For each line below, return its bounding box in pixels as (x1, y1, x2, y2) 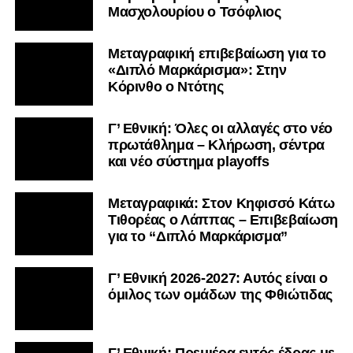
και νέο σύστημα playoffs (107, 153, 269, 169)
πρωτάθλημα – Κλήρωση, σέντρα (107, 136, 325, 153)
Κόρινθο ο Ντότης (107, 78, 224, 95)
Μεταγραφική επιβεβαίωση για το (107, 45, 326, 61)
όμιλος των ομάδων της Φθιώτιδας (107, 286, 333, 303)
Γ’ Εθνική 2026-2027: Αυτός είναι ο (107, 269, 328, 286)
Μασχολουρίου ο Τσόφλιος (107, 3, 281, 20)
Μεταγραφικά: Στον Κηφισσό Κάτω (107, 195, 335, 211)
